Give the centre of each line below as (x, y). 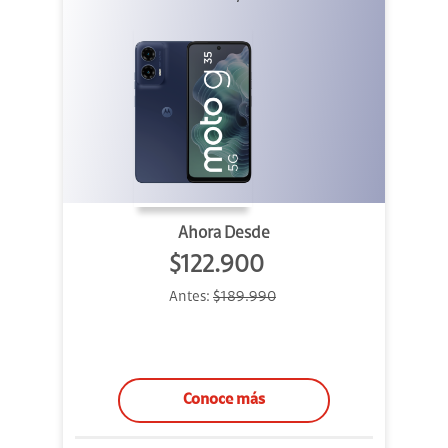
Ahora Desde (224, 234)
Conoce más (224, 400)
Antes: (191, 298)
